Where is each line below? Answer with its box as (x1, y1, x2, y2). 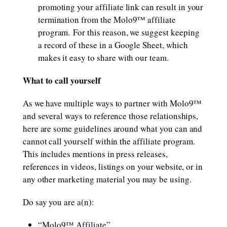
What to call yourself (22, 74, 101, 87)
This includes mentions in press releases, (22, 148, 168, 160)
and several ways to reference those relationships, (22, 110, 199, 122)
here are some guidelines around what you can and (22, 123, 203, 134)
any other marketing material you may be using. (22, 173, 192, 185)
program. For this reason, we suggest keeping (37, 26, 200, 38)
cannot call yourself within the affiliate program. (22, 135, 199, 147)
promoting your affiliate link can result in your (37, 1, 204, 13)
